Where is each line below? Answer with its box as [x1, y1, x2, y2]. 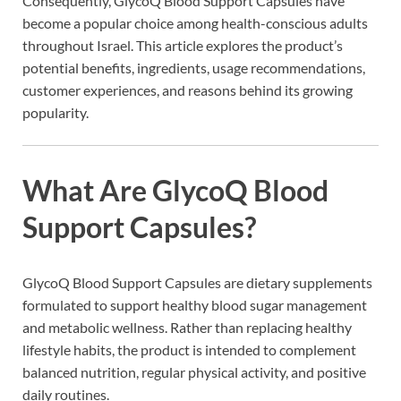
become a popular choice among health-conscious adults [22, 14, 368, 32]
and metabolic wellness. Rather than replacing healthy [22, 319, 352, 337]
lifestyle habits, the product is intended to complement [22, 341, 356, 359]
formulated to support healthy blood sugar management [22, 296, 367, 314]
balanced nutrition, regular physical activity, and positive [22, 363, 366, 381]
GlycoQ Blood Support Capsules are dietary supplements [22, 274, 372, 292]
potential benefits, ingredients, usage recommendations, [22, 59, 365, 77]
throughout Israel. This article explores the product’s [22, 37, 343, 55]
